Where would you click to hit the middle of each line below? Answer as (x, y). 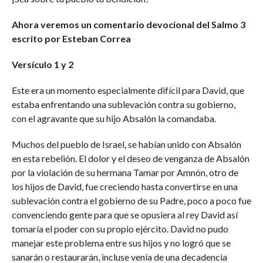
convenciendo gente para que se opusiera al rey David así (124, 215)
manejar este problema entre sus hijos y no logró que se (121, 243)
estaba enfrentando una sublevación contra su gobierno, (123, 104)
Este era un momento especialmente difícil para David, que (128, 90)
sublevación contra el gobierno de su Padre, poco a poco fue (131, 200)
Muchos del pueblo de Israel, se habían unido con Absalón (126, 144)
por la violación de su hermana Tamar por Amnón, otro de (125, 172)
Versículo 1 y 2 (42, 64)
